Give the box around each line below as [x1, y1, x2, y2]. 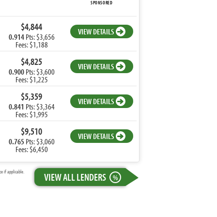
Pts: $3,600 [24, 66, 55, 77]
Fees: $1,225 [15, 74, 48, 84]
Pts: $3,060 [24, 136, 55, 146]
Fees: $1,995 [15, 109, 48, 119]
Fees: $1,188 [15, 39, 48, 49]
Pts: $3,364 [24, 101, 55, 111]
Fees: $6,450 [15, 144, 48, 154]
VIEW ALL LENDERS [44, 170, 106, 183]
